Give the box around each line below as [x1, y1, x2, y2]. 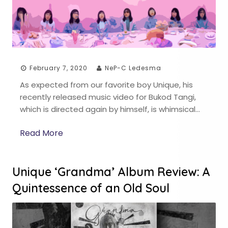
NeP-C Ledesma [105, 64, 161, 73]
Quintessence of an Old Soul [12, 180, 169, 195]
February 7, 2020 [30, 64, 88, 73]
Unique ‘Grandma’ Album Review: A [12, 164, 210, 179]
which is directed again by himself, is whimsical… [20, 104, 200, 115]
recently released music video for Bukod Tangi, [20, 92, 196, 103]
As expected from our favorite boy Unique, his [20, 79, 193, 91]
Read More [20, 127, 63, 139]
